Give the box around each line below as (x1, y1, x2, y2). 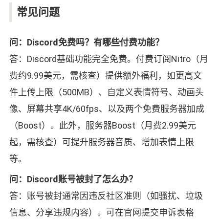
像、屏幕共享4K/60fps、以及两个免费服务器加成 (9, 104, 204, 114)
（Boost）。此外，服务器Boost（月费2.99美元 (9, 120, 196, 131)
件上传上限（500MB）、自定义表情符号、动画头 (9, 87, 204, 98)
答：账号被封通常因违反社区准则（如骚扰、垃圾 (9, 191, 203, 201)
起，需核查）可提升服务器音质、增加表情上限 (9, 137, 194, 148)
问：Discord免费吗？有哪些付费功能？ (9, 37, 164, 48)
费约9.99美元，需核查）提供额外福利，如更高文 (9, 70, 202, 81)
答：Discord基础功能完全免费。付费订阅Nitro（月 (9, 54, 208, 65)
